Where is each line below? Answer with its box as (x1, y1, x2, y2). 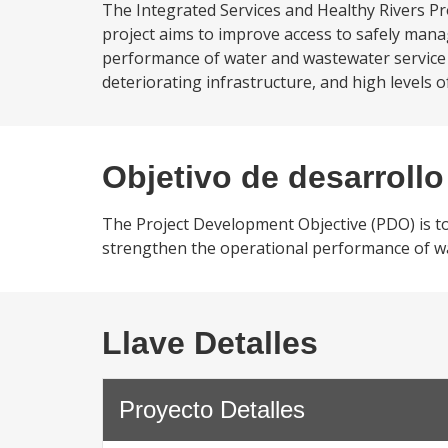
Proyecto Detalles (119, 396, 305, 423)
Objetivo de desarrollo (102, 159, 444, 195)
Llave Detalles (102, 325, 318, 361)
